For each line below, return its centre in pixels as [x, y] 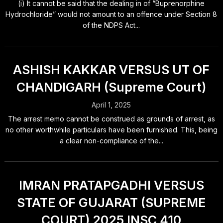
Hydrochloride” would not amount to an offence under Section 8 [111, 14]
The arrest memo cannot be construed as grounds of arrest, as [111, 119]
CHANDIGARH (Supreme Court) [111, 87]
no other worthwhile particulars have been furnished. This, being [111, 130]
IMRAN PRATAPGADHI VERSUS [111, 185]
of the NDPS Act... [111, 25]
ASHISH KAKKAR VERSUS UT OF [111, 70]
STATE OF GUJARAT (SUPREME [111, 203]
